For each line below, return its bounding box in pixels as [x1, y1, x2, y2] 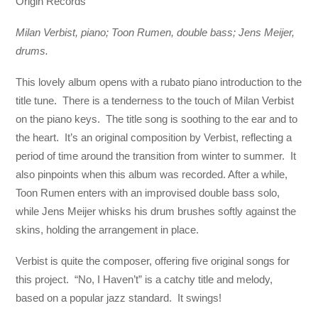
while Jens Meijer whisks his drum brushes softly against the [16, 205, 297, 218]
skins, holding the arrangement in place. [16, 224, 199, 236]
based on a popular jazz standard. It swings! [16, 292, 222, 305]
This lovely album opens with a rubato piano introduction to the [16, 76, 302, 89]
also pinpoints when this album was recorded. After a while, [16, 168, 288, 181]
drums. [16, 44, 49, 57]
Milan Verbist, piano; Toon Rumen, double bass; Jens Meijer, [16, 26, 295, 38]
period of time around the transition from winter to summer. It [16, 150, 297, 163]
